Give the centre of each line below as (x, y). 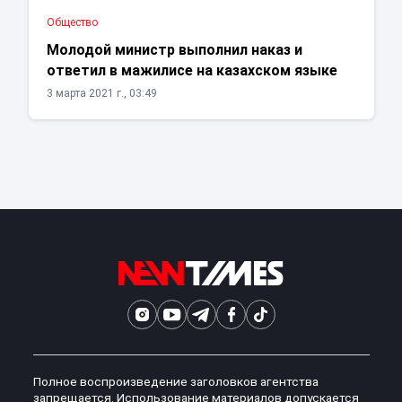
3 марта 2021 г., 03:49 (101, 94)
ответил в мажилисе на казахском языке (192, 71)
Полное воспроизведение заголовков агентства (175, 382)
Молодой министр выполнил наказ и (174, 50)
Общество (72, 23)
